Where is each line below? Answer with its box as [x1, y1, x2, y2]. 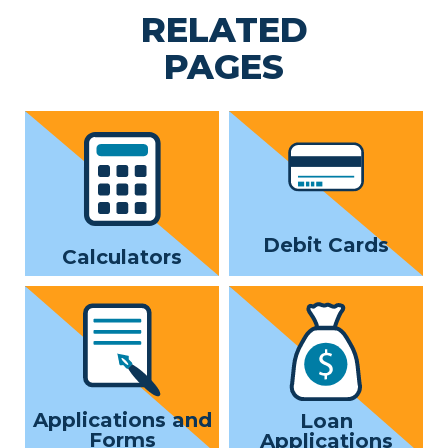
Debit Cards [263, 232, 389, 257]
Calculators [62, 244, 182, 269]
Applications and [32, 408, 212, 433]
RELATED [140, 8, 308, 51]
